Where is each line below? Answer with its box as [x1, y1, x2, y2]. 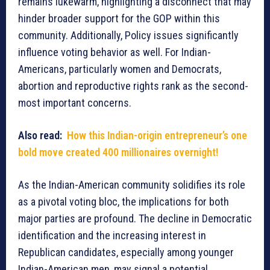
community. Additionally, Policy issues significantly [18, 29, 239, 42]
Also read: [18, 129, 67, 142]
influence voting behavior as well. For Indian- [18, 46, 211, 59]
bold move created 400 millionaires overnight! [18, 146, 218, 159]
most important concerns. [18, 96, 131, 110]
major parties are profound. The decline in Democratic [18, 212, 252, 225]
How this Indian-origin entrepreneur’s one [67, 129, 247, 142]
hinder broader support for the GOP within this [18, 12, 220, 25]
